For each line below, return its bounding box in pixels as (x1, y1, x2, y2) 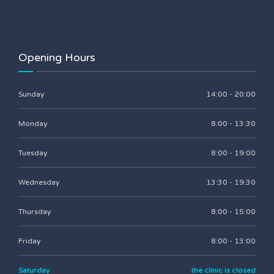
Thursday (18, 207, 51, 216)
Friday (18, 237, 40, 245)
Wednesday (18, 178, 59, 187)
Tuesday (18, 149, 47, 157)
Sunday (18, 90, 44, 98)
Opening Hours (18, 51, 95, 64)
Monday (18, 119, 47, 128)
